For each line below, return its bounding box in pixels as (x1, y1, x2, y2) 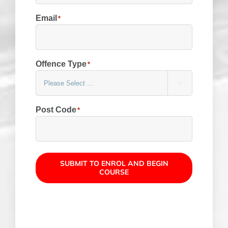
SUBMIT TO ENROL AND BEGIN (60, 159, 168, 168)
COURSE (99, 167, 129, 177)
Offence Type (35, 60, 87, 69)
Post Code (35, 105, 76, 115)
